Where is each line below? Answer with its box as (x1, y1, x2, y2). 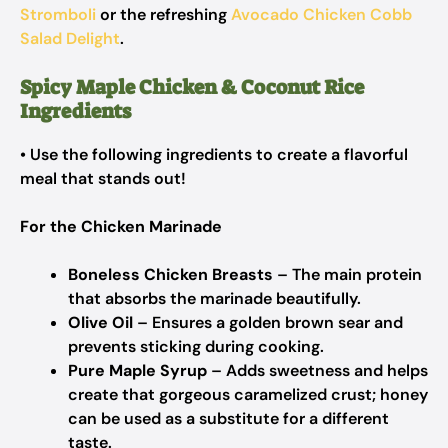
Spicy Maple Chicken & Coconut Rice (20, 74, 364, 100)
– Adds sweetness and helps (207, 360, 428, 381)
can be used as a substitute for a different (68, 408, 389, 429)
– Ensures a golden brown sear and (133, 312, 403, 333)
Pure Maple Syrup (68, 360, 207, 381)
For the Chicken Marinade (20, 216, 222, 237)
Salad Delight (20, 28, 120, 49)
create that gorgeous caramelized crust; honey (68, 384, 428, 405)
